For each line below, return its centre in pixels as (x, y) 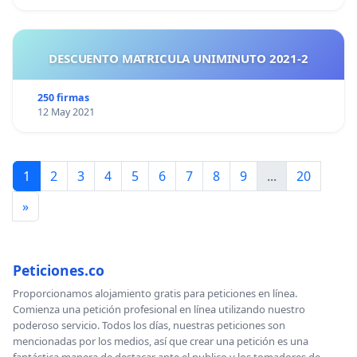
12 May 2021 (66, 112)
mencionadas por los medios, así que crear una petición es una (161, 341)
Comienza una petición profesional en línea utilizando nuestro (159, 310)
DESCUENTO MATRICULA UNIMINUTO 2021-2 (288, 59)
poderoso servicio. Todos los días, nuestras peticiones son (149, 326)
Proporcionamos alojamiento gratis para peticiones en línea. (155, 294)
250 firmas (63, 98)
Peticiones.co (59, 271)
